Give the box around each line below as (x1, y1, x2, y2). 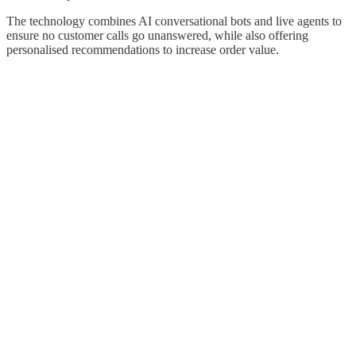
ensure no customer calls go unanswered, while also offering (6, 29, 308, 43)
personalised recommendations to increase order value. (6, 43, 279, 57)
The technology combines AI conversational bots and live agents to (6, 14, 342, 29)
